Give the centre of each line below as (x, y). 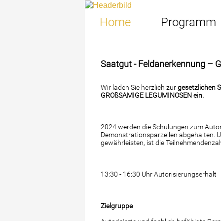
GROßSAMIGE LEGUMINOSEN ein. (152, 95)
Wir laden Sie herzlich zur (139, 88)
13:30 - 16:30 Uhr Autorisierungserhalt (159, 174)
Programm (188, 22)
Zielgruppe (117, 206)
